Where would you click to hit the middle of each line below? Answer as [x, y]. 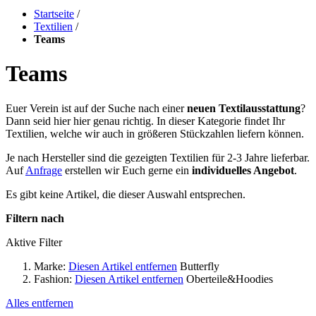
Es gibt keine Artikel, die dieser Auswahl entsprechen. [126, 194]
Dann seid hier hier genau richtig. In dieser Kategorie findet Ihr [145, 121]
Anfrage [44, 170]
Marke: [50, 266]
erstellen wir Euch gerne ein [127, 170]
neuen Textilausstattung [244, 108]
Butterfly [198, 266]
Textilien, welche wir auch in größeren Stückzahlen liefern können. [155, 133]
